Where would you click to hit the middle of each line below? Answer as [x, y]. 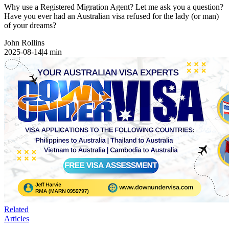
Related [16, 209]
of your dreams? [30, 25]
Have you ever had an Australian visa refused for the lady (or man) [111, 16]
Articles [17, 218]
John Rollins [24, 42]
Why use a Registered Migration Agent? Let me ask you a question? [114, 7]
